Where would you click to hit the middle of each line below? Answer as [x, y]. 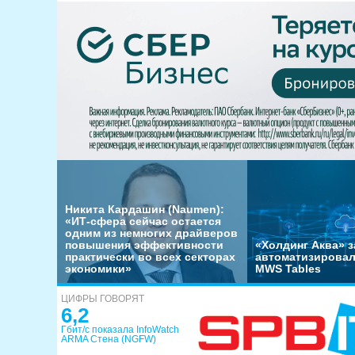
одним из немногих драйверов [151, 233]
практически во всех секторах [150, 257]
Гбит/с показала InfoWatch [120, 330]
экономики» [98, 269]
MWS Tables [288, 269]
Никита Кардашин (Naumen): [145, 209]
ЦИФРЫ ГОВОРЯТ [103, 299]
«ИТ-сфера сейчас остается [143, 221]
